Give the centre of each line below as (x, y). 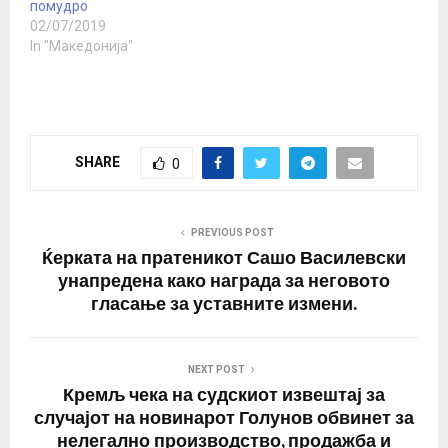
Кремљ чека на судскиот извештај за (224, 396)
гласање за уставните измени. (224, 305)
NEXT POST (216, 370)
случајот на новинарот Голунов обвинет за (224, 419)
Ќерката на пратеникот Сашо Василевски (224, 259)
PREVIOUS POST (232, 233)
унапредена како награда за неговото (224, 282)
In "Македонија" (81, 46)
